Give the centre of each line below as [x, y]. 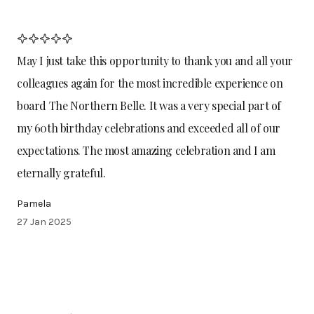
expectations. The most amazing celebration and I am [146, 150]
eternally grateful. [61, 172]
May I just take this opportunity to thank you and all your [155, 60]
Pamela [34, 203]
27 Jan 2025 [44, 221]
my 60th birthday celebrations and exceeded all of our [149, 128]
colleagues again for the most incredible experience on [150, 83]
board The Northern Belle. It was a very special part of [149, 105]
